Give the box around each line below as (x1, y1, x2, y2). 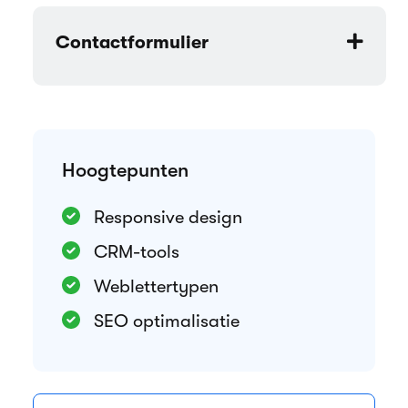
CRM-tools (89, 241, 179, 263)
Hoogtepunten (62, 158, 189, 182)
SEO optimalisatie (89, 311, 240, 332)
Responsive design (89, 207, 242, 229)
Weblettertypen (89, 276, 219, 298)
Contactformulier (56, 32, 209, 54)
